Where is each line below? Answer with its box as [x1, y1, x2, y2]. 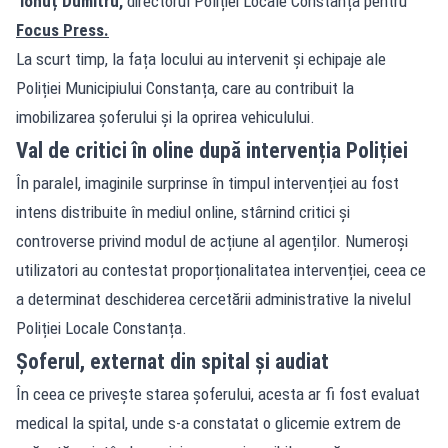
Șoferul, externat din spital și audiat [16, 348, 329, 374]
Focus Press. [16, 19, 109, 40]
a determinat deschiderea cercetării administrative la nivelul [16, 288, 411, 309]
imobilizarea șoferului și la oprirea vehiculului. [16, 106, 315, 127]
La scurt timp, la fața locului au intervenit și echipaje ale [16, 48, 386, 69]
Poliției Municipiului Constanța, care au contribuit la [16, 77, 354, 98]
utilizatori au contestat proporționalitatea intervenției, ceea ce [16, 259, 426, 280]
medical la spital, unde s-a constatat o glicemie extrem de [16, 412, 401, 433]
